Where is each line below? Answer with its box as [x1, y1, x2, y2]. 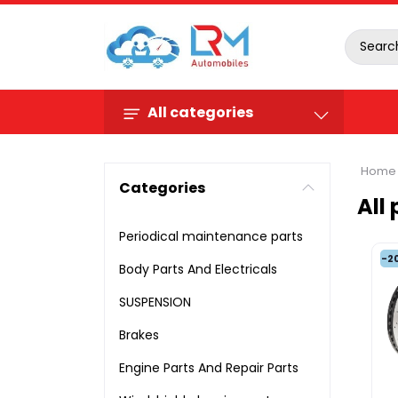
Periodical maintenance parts [119, 227, 303, 245]
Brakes [119, 326, 159, 344]
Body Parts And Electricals [119, 260, 277, 278]
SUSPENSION [119, 293, 191, 311]
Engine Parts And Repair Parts [119, 359, 298, 377]
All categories [147, 101, 253, 123]
